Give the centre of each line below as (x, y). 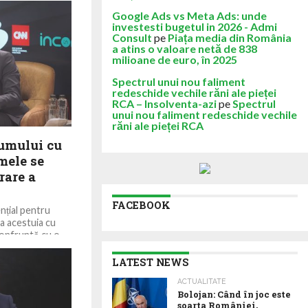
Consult (132, 37)
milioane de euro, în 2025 (175, 59)
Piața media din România (230, 37)
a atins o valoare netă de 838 (185, 48)
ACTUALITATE (202, 281)
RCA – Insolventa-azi (164, 103)
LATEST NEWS (151, 262)
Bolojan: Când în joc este (234, 294)
